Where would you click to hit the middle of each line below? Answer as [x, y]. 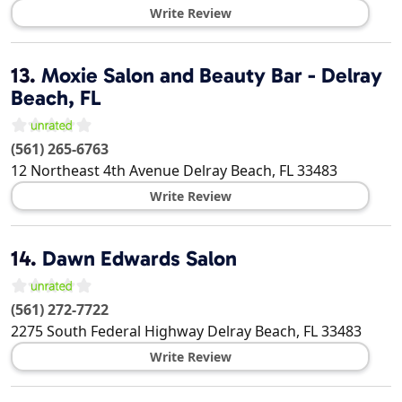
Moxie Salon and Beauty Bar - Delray [212, 76]
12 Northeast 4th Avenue [95, 171]
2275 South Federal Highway [107, 332]
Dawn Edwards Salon [140, 259]
